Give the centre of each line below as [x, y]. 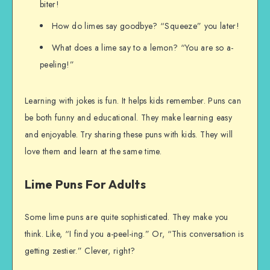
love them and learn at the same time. [93, 152]
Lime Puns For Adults [85, 184]
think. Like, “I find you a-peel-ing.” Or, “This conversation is [134, 234]
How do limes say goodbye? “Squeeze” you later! [146, 26]
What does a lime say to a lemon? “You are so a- [143, 48]
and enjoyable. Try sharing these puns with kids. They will [129, 135]
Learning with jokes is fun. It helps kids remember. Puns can [133, 101]
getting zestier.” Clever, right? [80, 250]
